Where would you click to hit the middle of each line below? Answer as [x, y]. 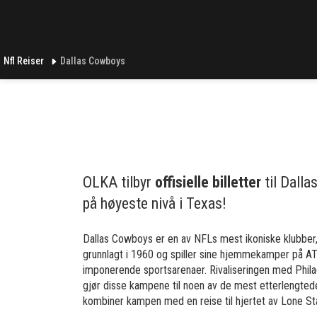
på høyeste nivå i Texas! [155, 203]
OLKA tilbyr [119, 182]
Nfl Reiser [25, 61]
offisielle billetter [208, 182]
